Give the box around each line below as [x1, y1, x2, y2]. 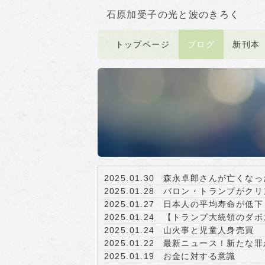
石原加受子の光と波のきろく [106, 9, 240, 20]
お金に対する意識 [163, 251, 236, 261]
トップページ [115, 40, 170, 49]
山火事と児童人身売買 [163, 225, 254, 235]
